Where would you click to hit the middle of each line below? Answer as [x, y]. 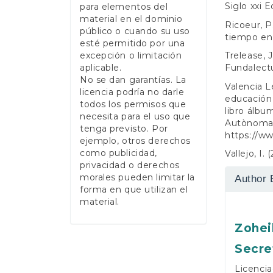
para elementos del [124, 7]
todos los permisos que [133, 105]
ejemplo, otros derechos [135, 141]
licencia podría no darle [132, 92]
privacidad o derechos [130, 165]
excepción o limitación [131, 56]
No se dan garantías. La [133, 80]
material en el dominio [131, 19]
